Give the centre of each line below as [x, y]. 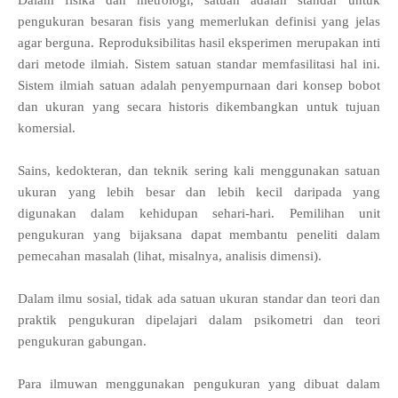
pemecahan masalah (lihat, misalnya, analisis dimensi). [170, 256]
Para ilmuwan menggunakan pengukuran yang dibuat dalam [199, 384]
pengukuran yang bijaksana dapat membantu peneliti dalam [199, 235]
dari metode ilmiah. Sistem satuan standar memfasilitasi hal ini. [199, 64]
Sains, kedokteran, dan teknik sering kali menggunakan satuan [199, 171]
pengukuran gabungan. [82, 342]
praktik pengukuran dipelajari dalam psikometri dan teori [199, 320]
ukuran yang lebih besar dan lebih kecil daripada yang [199, 192]
